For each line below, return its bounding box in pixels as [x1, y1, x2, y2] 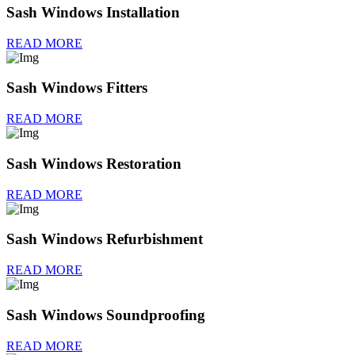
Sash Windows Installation [6, 4, 180, 21]
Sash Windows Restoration [6, 155, 181, 172]
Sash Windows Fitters [6, 79, 147, 97]
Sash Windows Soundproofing [6, 306, 205, 323]
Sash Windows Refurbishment [6, 231, 203, 248]
